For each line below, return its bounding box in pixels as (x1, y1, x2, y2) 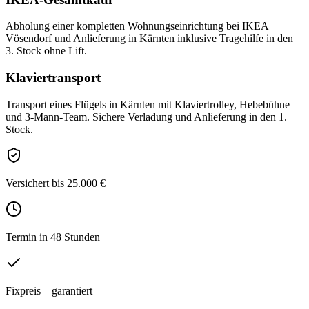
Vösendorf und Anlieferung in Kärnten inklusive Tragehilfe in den (6, 32, 293, 45)
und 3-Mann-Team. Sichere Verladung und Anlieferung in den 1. (6, 110, 287, 123)
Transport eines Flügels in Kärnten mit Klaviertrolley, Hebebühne (6, 98, 290, 110)
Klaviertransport (6, 70, 101, 86)
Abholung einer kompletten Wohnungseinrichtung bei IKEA (6, 20, 268, 32)
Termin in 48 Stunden (6, 230, 100, 243)
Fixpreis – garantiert (6, 284, 92, 297)
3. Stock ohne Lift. (6, 45, 87, 57)
